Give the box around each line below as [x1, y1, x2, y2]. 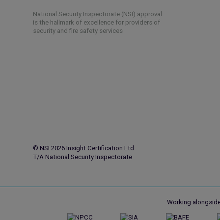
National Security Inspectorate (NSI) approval [33, 10, 163, 18]
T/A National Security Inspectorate [33, 153, 133, 161]
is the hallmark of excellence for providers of [33, 18, 161, 26]
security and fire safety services [33, 27, 123, 34]
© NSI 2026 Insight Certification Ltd [33, 144, 135, 152]
